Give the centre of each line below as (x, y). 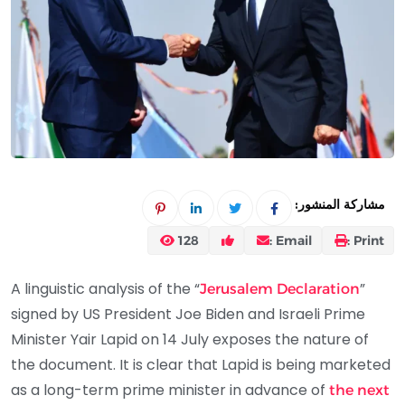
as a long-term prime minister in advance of (170, 390)
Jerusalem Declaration (280, 288)
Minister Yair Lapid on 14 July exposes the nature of (190, 339)
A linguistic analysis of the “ (105, 288)
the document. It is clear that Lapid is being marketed (201, 364)
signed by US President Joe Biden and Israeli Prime (188, 314)
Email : (294, 240)
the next (359, 390)
